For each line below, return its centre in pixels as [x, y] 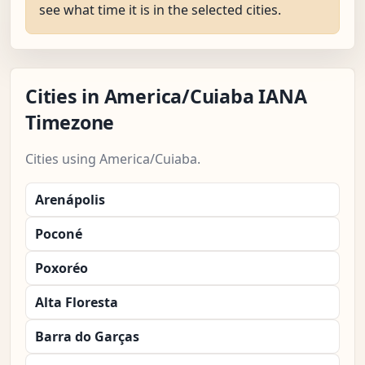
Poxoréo [62, 268]
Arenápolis [70, 200]
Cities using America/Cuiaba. [113, 159]
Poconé [59, 234]
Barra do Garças [87, 337]
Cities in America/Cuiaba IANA [166, 97]
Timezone [70, 123]
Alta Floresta [77, 303]
